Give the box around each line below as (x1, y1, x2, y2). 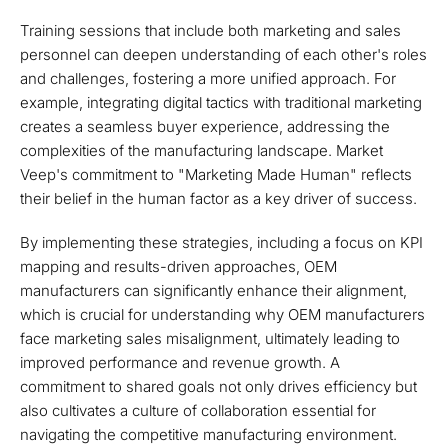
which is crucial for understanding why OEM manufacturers (20, 305, 425, 324)
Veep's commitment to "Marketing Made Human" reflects (20, 165, 412, 184)
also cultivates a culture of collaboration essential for (20, 401, 376, 420)
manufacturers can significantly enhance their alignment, (20, 281, 407, 300)
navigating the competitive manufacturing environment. (20, 425, 397, 444)
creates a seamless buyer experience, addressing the (20, 117, 390, 136)
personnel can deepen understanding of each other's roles (20, 45, 427, 64)
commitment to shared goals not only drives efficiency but (20, 377, 417, 396)
